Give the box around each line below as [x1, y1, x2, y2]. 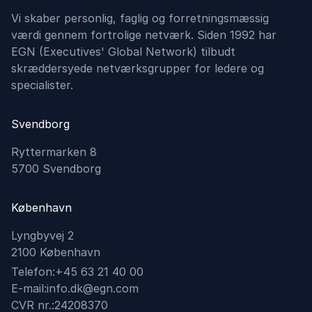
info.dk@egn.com [47, 281, 139, 295]
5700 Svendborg [11, 162, 101, 175]
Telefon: [11, 265, 55, 279]
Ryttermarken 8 [11, 145, 97, 159]
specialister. [11, 78, 73, 92]
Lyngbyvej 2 [11, 228, 74, 242]
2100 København [11, 245, 100, 259]
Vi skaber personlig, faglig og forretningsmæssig [11, 11, 269, 25]
